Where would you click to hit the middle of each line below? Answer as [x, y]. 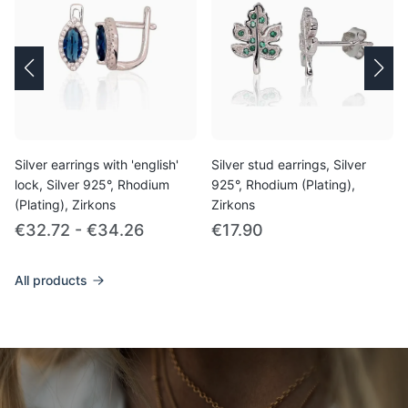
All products [51, 280]
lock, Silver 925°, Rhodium [92, 184]
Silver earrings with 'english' [97, 164]
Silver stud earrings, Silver [289, 164]
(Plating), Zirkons [65, 204]
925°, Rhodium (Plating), [283, 184]
